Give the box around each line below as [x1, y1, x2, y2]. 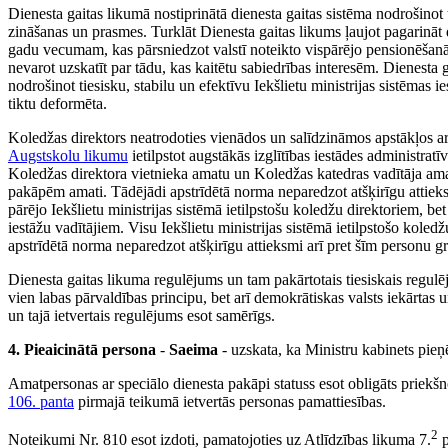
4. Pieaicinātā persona [8, 341, 156, 359]
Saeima [169, 341, 218, 359]
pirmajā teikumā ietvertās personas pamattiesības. [74, 393, 386, 411]
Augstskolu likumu [8, 147, 128, 165]
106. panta [8, 393, 74, 411]
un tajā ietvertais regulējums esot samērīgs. [8, 307, 275, 325]
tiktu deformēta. [8, 95, 107, 113]
